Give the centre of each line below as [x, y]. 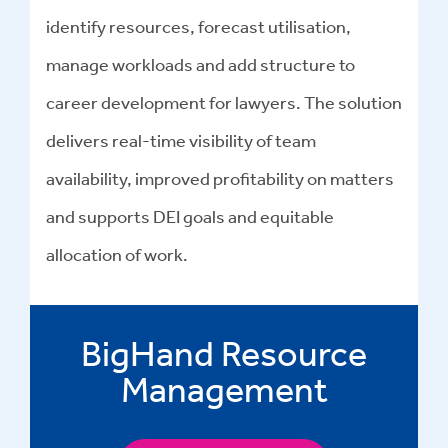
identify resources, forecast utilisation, [198, 26]
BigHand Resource [224, 353]
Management [224, 389]
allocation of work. [117, 254]
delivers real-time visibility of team [181, 140]
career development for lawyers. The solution [224, 102]
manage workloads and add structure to [200, 64]
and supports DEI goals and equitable [190, 216]
